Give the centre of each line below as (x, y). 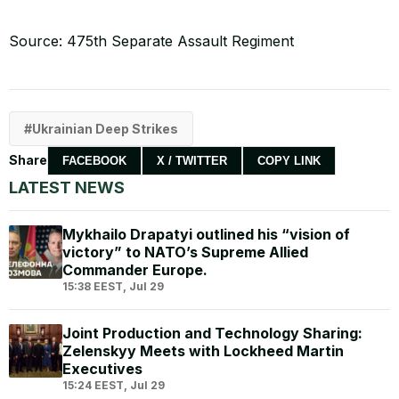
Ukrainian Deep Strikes (105, 128)
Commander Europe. (135, 269)
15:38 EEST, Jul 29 (113, 286)
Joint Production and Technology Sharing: (212, 333)
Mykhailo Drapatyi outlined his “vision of (206, 234)
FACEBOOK (94, 160)
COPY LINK (289, 160)
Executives (102, 368)
